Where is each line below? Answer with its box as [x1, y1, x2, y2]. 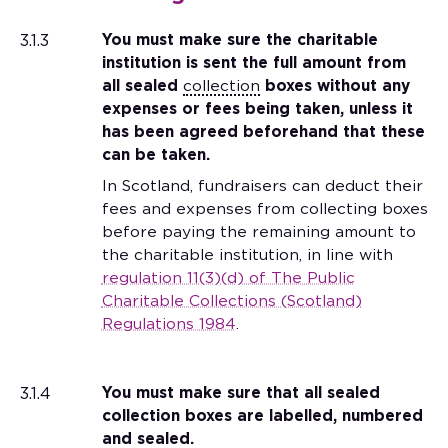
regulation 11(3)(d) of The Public [101, 270, 355, 286]
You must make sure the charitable [101, 32, 378, 48]
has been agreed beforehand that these [101, 124, 425, 140]
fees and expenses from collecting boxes [101, 201, 428, 217]
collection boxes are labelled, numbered [101, 408, 423, 424]
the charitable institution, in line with [101, 247, 393, 263]
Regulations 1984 [101, 316, 236, 332]
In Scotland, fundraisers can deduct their [101, 178, 423, 194]
